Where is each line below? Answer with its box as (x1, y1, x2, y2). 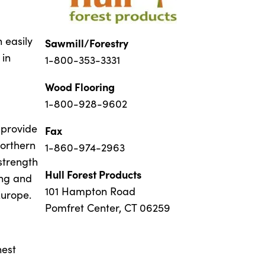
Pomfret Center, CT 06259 (45, 201, 170, 215)
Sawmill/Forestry (45, 35, 128, 51)
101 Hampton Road (45, 184, 135, 199)
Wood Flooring (45, 79, 115, 95)
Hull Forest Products (45, 167, 141, 182)
